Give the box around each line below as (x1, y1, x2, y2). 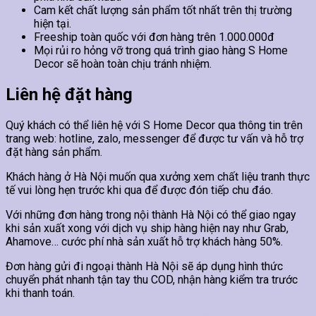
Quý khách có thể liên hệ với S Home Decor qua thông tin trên (6, 119, 303, 133)
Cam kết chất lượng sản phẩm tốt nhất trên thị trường (34, 4, 292, 18)
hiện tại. (34, 17, 71, 31)
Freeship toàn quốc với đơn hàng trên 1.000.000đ (34, 30, 274, 44)
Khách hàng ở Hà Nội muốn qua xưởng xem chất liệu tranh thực (6, 170, 310, 184)
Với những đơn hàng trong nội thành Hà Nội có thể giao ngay (6, 208, 296, 222)
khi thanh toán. (6, 286, 75, 300)
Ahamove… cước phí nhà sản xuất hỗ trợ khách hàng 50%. (6, 235, 283, 249)
